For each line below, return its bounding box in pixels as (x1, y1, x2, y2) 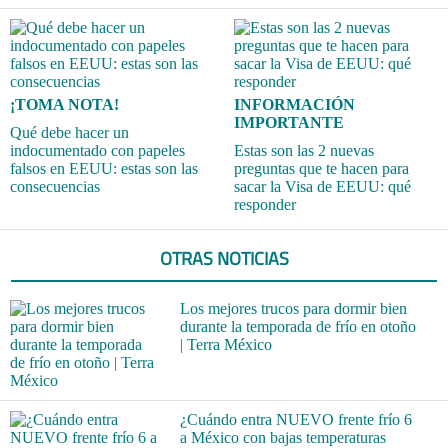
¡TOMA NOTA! (10, 95, 119, 113)
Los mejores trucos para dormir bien (179, 299, 407, 317)
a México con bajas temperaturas (179, 428, 386, 446)
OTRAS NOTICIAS (159, 244, 289, 272)
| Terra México (179, 335, 272, 353)
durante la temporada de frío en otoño (179, 317, 416, 335)
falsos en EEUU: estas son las (10, 159, 198, 177)
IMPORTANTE (234, 113, 344, 131)
